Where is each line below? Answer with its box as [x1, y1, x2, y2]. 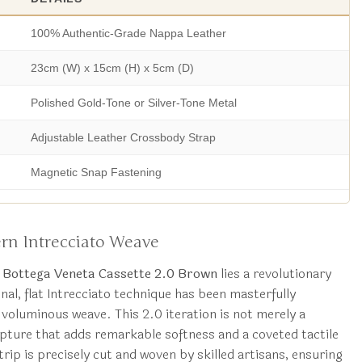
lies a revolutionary [217, 263, 331, 284]
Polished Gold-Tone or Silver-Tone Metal [30, 96, 237, 110]
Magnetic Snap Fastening [30, 166, 162, 179]
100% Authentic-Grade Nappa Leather [30, 27, 226, 40]
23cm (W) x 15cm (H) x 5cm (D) [30, 61, 194, 75]
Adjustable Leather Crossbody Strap [30, 131, 216, 145]
